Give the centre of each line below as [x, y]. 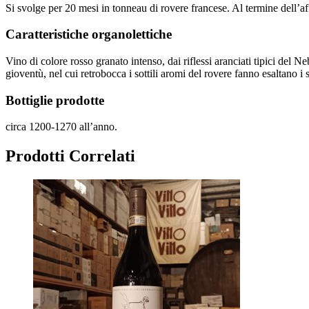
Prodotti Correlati [70, 156]
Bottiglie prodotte [55, 100]
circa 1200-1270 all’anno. [61, 127]
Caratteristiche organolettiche [89, 34]
